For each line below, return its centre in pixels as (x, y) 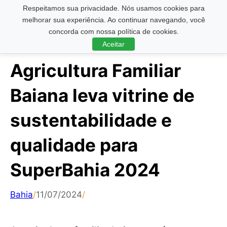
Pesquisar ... (32, 16)
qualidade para (74, 145)
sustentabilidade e (91, 120)
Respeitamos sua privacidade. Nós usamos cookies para (113, 8)
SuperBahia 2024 (85, 170)
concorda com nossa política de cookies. (113, 31)
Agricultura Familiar (96, 70)
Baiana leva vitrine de (102, 95)
